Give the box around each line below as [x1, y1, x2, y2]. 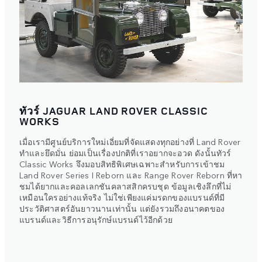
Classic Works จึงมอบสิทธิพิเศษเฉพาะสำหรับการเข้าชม [19, 158, 225, 170]
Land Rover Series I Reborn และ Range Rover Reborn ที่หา [19, 169, 243, 181]
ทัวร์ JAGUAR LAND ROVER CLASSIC [19, 104, 209, 118]
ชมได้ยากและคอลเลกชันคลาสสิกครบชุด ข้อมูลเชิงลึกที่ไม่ [19, 180, 232, 192]
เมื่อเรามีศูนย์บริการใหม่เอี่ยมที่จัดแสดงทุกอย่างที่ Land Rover [19, 136, 241, 148]
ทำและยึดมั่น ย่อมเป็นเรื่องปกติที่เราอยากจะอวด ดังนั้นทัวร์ [19, 147, 232, 159]
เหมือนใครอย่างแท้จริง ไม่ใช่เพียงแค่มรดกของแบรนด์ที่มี [19, 191, 225, 204]
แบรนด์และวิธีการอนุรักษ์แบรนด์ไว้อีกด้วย [19, 213, 173, 226]
